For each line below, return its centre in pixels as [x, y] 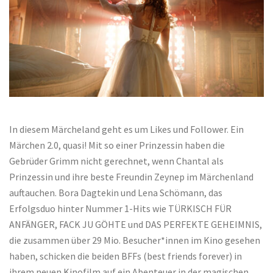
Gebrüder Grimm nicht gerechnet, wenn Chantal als [116, 161]
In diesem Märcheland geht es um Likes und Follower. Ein [126, 129]
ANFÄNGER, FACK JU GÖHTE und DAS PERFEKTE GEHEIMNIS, [136, 225]
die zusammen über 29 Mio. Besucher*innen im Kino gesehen [135, 240]
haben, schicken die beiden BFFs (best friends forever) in [126, 256]
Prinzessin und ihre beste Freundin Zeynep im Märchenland [131, 177]
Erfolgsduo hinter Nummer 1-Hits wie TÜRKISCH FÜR [120, 209]
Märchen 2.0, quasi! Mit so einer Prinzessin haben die [117, 145]
